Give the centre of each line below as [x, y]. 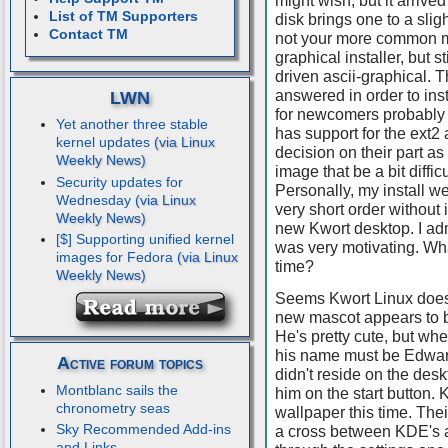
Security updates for [119, 181]
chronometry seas [112, 407]
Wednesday [93, 199]
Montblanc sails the [116, 389]
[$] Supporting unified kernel [144, 239]
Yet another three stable [131, 124]
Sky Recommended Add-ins [143, 429]
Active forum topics [129, 363]
